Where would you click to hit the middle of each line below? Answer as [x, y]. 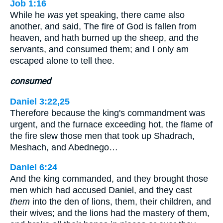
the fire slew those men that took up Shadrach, [102, 136]
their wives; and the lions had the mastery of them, [110, 213]
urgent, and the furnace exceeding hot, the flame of [111, 124]
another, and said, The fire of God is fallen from [103, 27]
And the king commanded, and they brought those [109, 179]
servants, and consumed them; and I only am [99, 50]
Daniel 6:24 [34, 167]
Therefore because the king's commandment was [108, 113]
